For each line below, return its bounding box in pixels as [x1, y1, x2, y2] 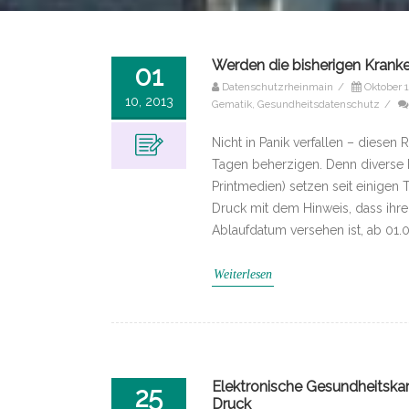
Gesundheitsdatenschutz [257, 97, 380, 110]
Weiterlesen [214, 267, 272, 281]
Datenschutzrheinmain [222, 79, 333, 93]
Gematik [212, 97, 252, 110]
